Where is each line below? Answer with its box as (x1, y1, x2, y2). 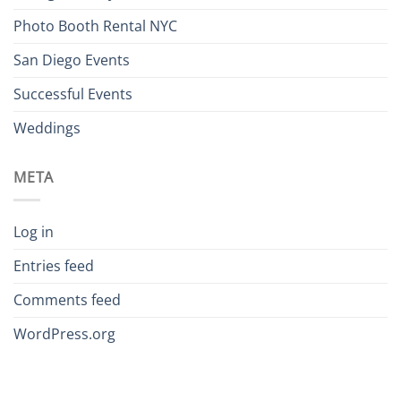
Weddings (13, 118, 81, 139)
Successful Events (13, 84, 132, 105)
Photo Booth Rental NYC (13, 16, 177, 37)
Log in (13, 221, 54, 242)
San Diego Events (13, 50, 130, 71)
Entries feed (13, 255, 94, 276)
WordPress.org (13, 323, 115, 344)
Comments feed (13, 289, 121, 310)
